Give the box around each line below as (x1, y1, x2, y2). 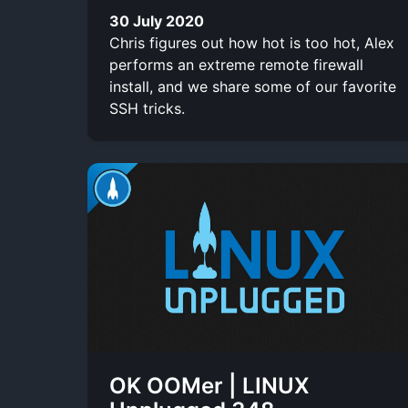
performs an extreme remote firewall (109, 55, 363, 74)
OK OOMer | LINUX (109, 372, 310, 399)
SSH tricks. (109, 98, 185, 117)
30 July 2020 (109, 11, 204, 30)
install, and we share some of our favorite (109, 76, 396, 96)
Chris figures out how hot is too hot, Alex (109, 33, 394, 52)
